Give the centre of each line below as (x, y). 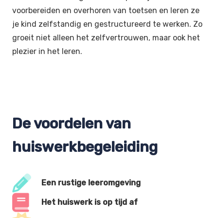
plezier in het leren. (47, 51)
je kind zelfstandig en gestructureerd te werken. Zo (107, 24)
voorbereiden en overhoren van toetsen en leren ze (106, 10)
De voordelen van (72, 123)
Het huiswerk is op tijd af (90, 202)
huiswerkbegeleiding (85, 147)
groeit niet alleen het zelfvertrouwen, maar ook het (106, 37)
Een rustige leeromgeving (91, 183)
